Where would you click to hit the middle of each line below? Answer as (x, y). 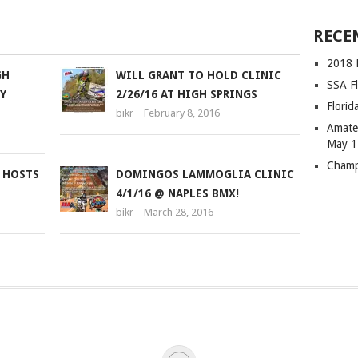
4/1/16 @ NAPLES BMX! (177, 194)
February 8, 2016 (181, 113)
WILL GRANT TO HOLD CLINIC (198, 76)
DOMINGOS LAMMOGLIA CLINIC (205, 175)
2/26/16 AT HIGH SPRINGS (186, 95)
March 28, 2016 (178, 213)
